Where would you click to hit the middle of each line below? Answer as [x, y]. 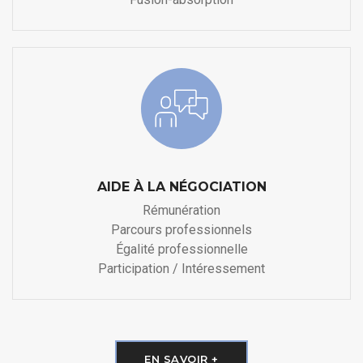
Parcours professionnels [181, 230]
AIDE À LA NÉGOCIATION [181, 187]
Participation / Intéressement [181, 269]
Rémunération [181, 211]
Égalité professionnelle [181, 250]
